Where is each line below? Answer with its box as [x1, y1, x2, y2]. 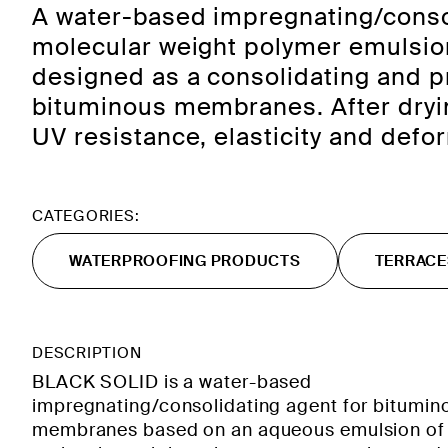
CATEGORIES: [32, 206, 140, 226]
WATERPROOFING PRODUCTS [69, 251, 301, 271]
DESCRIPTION [32, 343, 142, 363]
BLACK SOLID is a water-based [32, 370, 313, 394]
